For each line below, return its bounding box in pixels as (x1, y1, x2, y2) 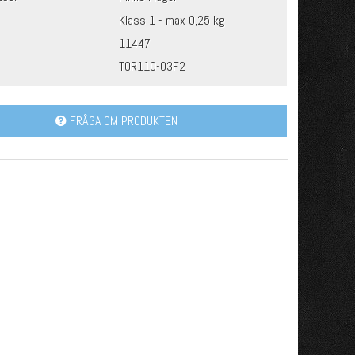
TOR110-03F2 (119, 57, 185, 74)
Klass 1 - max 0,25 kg (119, 11, 225, 29)
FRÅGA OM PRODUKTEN (66, 113, 177, 130)
